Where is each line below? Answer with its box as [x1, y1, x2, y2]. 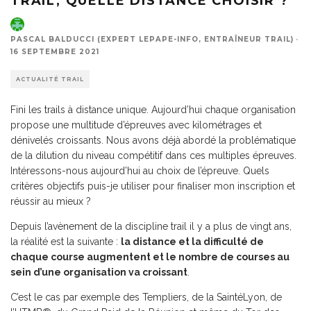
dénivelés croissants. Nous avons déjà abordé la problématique [10, 135, 296, 146]
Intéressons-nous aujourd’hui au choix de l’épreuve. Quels [10, 165, 269, 177]
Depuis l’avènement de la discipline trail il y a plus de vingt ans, [10, 221, 292, 233]
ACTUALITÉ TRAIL [16, 76, 84, 83]
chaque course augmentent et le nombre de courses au [10, 251, 289, 263]
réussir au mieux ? [10, 196, 91, 208]
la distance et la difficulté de [121, 236, 264, 248]
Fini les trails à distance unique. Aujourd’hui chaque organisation [10, 104, 296, 116]
